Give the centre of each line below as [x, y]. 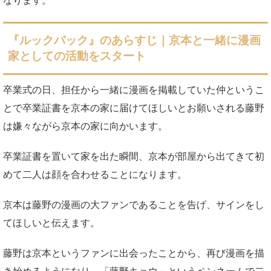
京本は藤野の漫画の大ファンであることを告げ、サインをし [134, 204]
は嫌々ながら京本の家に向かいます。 [85, 126]
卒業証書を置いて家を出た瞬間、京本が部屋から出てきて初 [134, 156]
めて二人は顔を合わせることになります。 [95, 174]
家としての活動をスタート [77, 56]
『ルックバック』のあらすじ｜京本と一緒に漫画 [134, 40]
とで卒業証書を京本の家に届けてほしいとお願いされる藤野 [134, 108]
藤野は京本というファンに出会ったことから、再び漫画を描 [134, 253]
